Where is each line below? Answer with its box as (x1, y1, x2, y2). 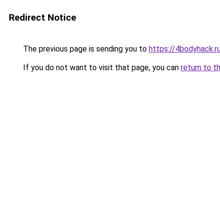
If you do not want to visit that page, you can (21, 63, 181, 72)
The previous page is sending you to (21, 44, 149, 54)
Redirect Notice (9, 12, 76, 23)
